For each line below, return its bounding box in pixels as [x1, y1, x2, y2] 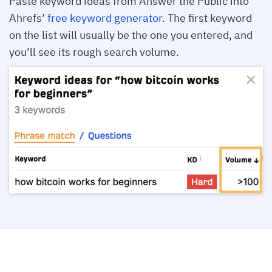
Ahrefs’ [9, 10, 47, 25]
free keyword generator [47, 10, 162, 25]
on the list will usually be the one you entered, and [9, 27, 253, 42]
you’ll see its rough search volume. [9, 44, 179, 59]
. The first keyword [162, 10, 252, 25]
